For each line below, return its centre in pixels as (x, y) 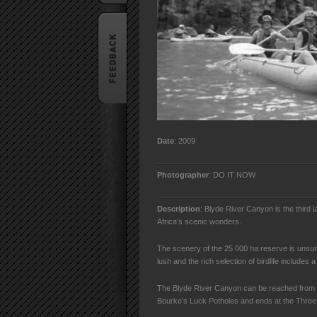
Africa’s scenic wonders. (199, 221)
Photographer (183, 175)
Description (179, 209)
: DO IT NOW (232, 175)
